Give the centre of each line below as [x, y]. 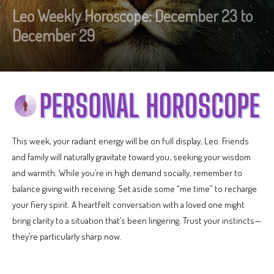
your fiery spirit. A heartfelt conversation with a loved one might [128, 204]
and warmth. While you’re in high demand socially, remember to [127, 172]
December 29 [54, 35]
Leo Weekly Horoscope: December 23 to [132, 16]
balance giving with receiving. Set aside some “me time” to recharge [135, 188]
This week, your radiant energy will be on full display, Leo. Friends [131, 141]
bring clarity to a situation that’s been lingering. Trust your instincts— [137, 220]
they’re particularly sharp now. [67, 236]
